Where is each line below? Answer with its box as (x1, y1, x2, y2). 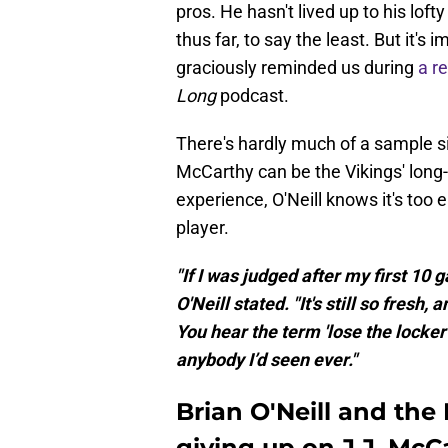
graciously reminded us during (176, 57, 418, 79)
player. (176, 217, 229, 239)
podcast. (216, 85, 289, 107)
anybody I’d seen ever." (176, 349, 357, 371)
